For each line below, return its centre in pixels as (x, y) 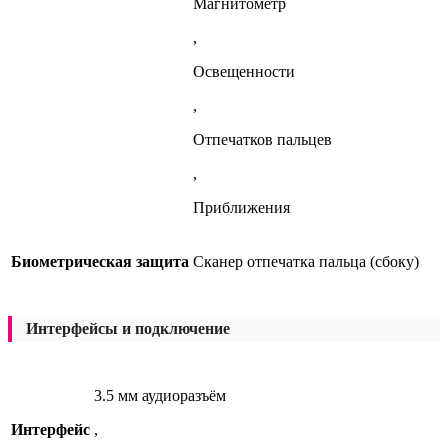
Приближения (241, 207)
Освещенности (244, 71)
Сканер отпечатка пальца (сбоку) (306, 261)
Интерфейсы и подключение (128, 328)
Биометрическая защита (100, 261)
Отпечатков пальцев (262, 139)
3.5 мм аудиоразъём (160, 395)
